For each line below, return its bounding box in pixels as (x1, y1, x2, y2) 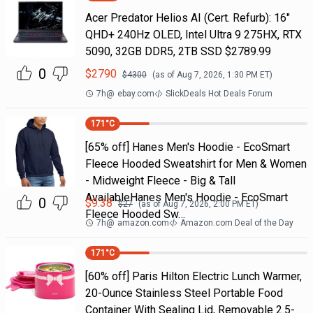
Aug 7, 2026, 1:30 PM (176, 70, 258, 80)
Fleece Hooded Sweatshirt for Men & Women (85, 157, 307, 170)
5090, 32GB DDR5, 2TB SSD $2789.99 (85, 45, 271, 58)
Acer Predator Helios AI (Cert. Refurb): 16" (85, 11, 290, 24)
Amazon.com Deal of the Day (180, 218, 293, 228)
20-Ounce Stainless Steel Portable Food (85, 286, 283, 300)
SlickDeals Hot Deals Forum (165, 89, 272, 99)
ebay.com (117, 89, 154, 99)
